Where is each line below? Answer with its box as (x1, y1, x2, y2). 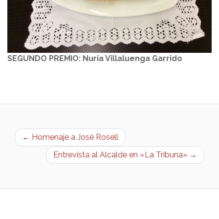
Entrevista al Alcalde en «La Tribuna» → (53, 150, 197, 160)
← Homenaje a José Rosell (22, 132, 118, 142)
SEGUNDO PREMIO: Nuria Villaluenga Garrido (7, 54, 182, 64)
